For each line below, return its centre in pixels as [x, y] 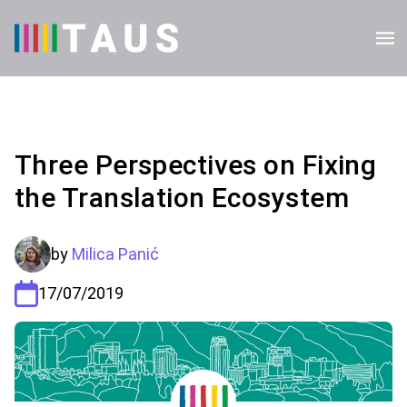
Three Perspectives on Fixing [196, 165]
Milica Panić [115, 254]
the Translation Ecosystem [182, 198]
